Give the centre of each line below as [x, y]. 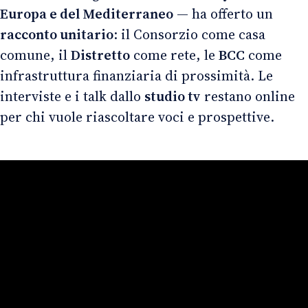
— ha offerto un [223, 13]
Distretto [100, 55]
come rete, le [174, 55]
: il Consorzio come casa [189, 34]
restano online [248, 96]
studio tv [173, 96]
